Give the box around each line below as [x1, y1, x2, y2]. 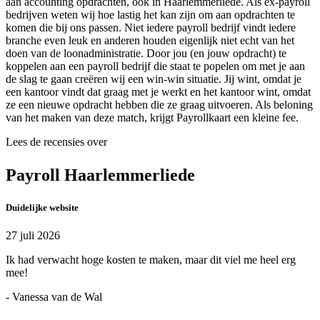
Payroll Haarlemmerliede [6, 165, 195, 184]
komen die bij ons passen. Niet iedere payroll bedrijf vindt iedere [6, 21, 296, 34]
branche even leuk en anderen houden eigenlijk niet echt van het [6, 34, 294, 46]
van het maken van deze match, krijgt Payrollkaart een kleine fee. [6, 111, 299, 124]
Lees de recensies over [6, 135, 107, 148]
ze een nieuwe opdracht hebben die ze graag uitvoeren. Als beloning [6, 98, 313, 111]
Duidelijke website [6, 201, 79, 213]
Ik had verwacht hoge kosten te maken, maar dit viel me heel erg [6, 253, 296, 266]
